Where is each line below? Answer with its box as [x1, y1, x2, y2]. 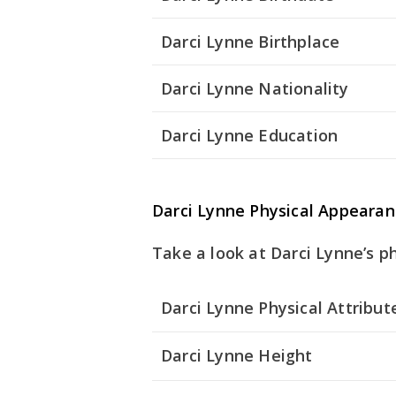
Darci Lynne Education [161, 125, 339, 147]
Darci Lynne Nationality [161, 78, 349, 100]
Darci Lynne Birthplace [161, 31, 340, 53]
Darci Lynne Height [161, 345, 313, 367]
